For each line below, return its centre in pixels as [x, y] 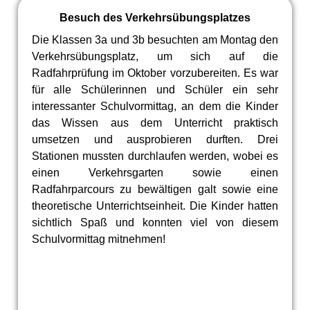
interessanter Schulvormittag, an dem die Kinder [155, 106]
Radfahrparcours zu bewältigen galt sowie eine [155, 189]
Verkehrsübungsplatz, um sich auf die [155, 56]
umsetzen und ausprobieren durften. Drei [155, 139]
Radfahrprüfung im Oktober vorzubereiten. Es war [155, 73]
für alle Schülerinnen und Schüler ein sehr [155, 90]
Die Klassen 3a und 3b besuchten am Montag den [155, 40]
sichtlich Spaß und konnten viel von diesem [155, 222]
